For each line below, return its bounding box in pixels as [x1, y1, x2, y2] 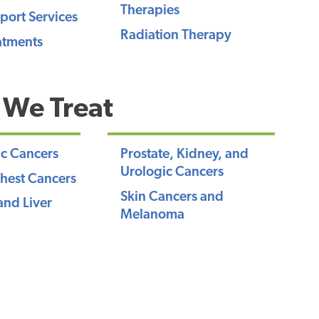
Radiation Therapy [120, 28, 231, 43]
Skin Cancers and [120, 190, 224, 204]
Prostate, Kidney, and [120, 148, 249, 162]
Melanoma [120, 208, 184, 222]
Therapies [120, 4, 179, 19]
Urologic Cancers [120, 166, 224, 180]
